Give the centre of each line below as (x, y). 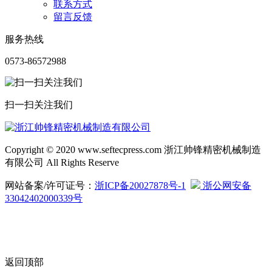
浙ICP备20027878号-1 (140, 186)
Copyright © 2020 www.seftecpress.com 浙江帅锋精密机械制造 (133, 150)
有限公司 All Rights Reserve (62, 163)
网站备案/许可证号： (50, 186)
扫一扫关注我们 (39, 105)
